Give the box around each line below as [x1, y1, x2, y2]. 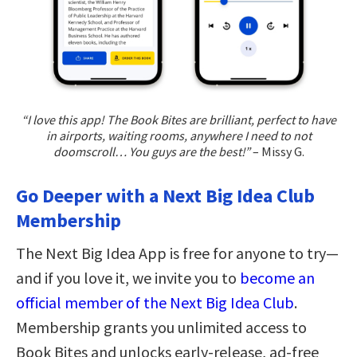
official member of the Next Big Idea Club [16, 292, 294, 313]
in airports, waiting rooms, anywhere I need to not [45, 127, 312, 144]
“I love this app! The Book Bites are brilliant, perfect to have [21, 112, 336, 128]
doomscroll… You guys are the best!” [53, 143, 250, 160]
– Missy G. [249, 143, 304, 160]
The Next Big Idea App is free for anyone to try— [16, 243, 339, 264]
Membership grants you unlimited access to [16, 317, 307, 338]
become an [240, 268, 315, 288]
